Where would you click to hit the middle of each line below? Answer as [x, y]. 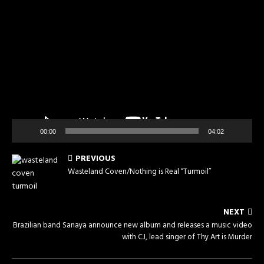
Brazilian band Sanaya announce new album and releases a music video [133, 226]
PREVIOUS [95, 159]
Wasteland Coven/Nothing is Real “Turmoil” [139, 172]
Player [22, 26]
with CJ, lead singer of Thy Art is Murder [187, 237]
